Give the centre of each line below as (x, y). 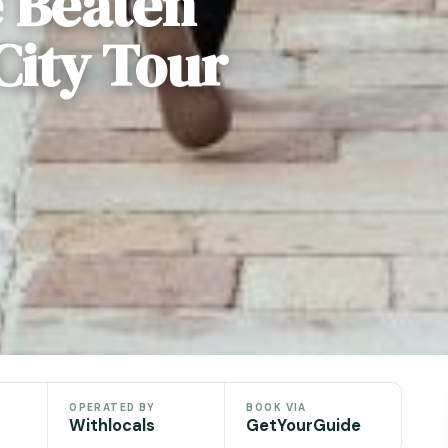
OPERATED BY (112, 407)
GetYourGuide (304, 425)
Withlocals (112, 425)
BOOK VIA (276, 407)
